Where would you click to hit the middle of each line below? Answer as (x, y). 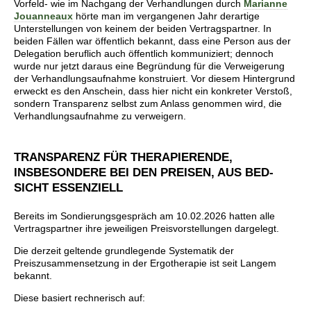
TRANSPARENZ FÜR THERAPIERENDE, (123, 157)
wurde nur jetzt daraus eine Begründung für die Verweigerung (149, 66)
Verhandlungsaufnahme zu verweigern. (100, 116)
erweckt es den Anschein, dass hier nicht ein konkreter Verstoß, (153, 91)
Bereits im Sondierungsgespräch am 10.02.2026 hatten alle (144, 216)
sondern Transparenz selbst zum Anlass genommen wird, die (148, 103)
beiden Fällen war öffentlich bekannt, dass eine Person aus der (152, 41)
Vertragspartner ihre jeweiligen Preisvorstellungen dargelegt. (146, 228)
